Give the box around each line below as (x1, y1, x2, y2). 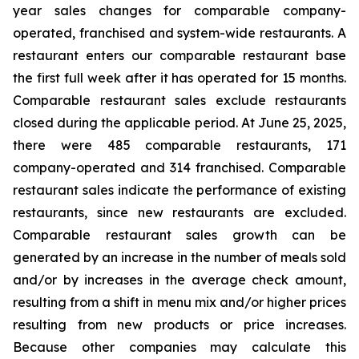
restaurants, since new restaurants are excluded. (13, 204, 346, 220)
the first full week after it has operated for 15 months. (13, 70, 346, 86)
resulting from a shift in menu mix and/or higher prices (13, 294, 346, 310)
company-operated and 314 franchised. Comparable (13, 159, 346, 175)
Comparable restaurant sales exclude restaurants (13, 92, 346, 108)
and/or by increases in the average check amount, (13, 272, 346, 288)
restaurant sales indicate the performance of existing (13, 182, 346, 198)
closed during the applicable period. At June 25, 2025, (13, 115, 346, 131)
